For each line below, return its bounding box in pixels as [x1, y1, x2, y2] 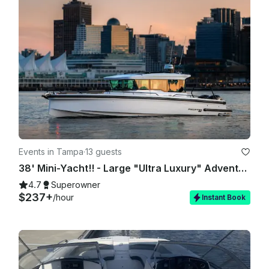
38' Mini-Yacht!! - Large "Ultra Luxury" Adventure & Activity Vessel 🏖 [238, 162, 247, 174]
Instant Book [202, 192, 246, 202]
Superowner [51, 179, 100, 190]
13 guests [85, 146, 122, 157]
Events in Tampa [19, 146, 83, 157]
